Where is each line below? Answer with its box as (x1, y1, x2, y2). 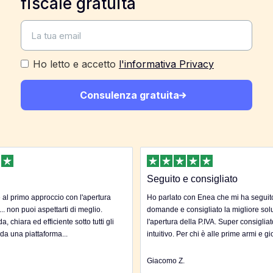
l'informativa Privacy (119, 58, 214, 70)
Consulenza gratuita (79, 89, 179, 101)
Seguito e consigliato (147, 173, 238, 184)
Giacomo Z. (147, 256, 185, 265)
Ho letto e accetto (33, 58, 119, 70)
